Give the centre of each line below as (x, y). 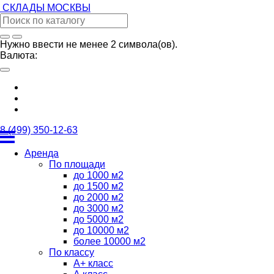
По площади (77, 164)
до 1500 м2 (98, 186)
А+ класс (93, 263)
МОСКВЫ (69, 8)
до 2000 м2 (98, 197)
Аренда (42, 153)
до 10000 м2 (101, 230)
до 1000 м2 (98, 175)
